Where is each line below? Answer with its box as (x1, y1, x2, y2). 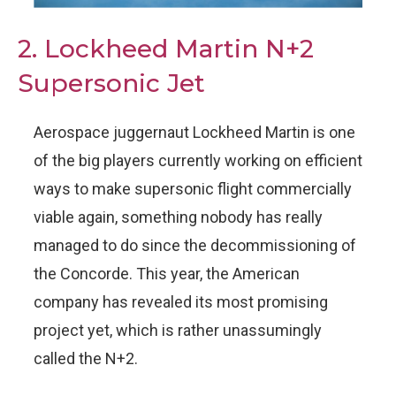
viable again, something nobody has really (34, 207, 323, 226)
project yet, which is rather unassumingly (34, 320, 322, 339)
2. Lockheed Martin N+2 (18, 33, 314, 64)
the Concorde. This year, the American (34, 263, 300, 283)
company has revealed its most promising (34, 292, 328, 311)
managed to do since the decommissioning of (34, 235, 356, 255)
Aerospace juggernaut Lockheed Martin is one (34, 122, 355, 141)
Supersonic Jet (18, 67, 205, 98)
